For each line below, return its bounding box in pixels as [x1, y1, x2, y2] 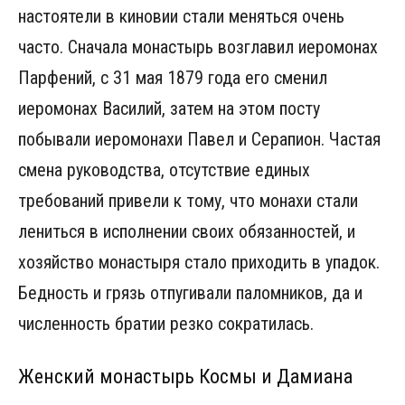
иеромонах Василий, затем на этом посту [18, 97, 320, 119]
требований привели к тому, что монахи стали [18, 189, 358, 212]
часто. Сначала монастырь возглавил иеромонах [18, 35, 378, 58]
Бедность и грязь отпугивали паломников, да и [18, 281, 363, 304]
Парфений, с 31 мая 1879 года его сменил [18, 66, 327, 89]
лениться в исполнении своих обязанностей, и [18, 220, 355, 242]
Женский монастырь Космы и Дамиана [18, 364, 353, 388]
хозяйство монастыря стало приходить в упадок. [18, 250, 380, 273]
